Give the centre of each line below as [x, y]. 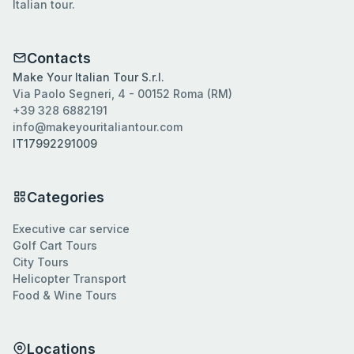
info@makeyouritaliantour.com [98, 126]
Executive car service [71, 228]
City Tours [41, 262]
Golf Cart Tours [55, 245]
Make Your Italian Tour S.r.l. [88, 77]
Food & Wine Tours [65, 295]
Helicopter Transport [70, 278]
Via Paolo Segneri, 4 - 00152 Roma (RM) [122, 93]
